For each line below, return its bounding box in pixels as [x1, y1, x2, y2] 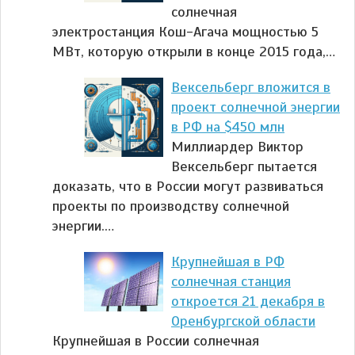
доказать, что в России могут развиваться [52, 177, 323, 196]
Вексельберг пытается [171, 158, 317, 176]
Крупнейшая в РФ [171, 253, 284, 271]
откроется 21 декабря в [171, 292, 325, 311]
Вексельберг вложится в [171, 78, 330, 97]
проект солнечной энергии [171, 98, 340, 116]
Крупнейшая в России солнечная [52, 332, 259, 350]
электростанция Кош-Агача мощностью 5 [52, 23, 319, 41]
